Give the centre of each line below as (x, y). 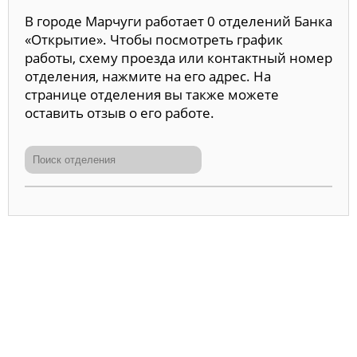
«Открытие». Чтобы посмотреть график (154, 39)
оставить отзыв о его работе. (120, 112)
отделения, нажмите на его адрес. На (148, 76)
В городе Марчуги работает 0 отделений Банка (178, 21)
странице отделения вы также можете (152, 94)
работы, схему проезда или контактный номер (178, 57)
